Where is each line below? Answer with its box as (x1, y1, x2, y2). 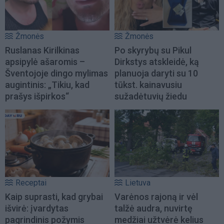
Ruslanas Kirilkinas (5, 45, 79, 56)
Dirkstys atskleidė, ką (114, 56, 199, 67)
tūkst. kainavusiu (114, 79, 182, 90)
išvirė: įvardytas (5, 202, 68, 213)
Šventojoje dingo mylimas (5, 68, 108, 79)
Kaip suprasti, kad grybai (5, 191, 103, 202)
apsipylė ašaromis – (5, 56, 85, 67)
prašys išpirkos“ (5, 91, 69, 102)
